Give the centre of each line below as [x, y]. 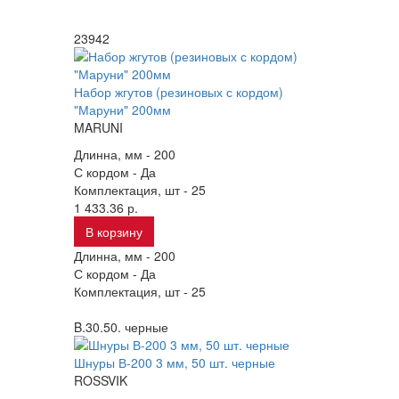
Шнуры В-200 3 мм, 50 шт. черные [175, 362]
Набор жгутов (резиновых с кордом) [179, 92]
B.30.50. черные [122, 327]
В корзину [114, 232]
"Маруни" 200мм [123, 110]
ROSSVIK [101, 380]
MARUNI [99, 127]
